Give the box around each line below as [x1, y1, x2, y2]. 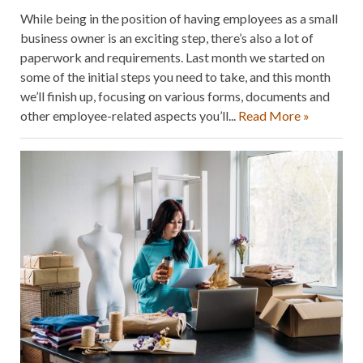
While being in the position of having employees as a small [20, 10, 338, 26]
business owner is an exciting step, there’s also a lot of [20, 29, 314, 45]
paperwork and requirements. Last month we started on [20, 49, 325, 65]
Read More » [238, 107, 310, 123]
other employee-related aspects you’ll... [20, 107, 238, 123]
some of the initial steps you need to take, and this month [20, 68, 331, 84]
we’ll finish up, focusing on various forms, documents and [20, 88, 330, 104]
